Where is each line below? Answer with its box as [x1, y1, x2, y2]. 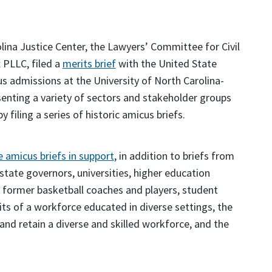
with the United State [115, 56, 217, 70]
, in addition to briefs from [114, 149, 234, 163]
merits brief [62, 56, 116, 70]
